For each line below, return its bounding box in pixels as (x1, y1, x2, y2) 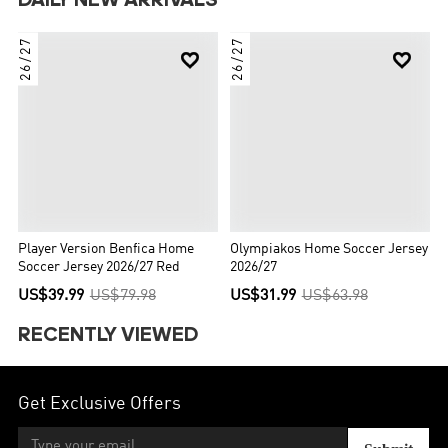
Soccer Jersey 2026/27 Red (18, 260, 181, 274)
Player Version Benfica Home (18, 242, 195, 256)
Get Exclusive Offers (18, 394, 182, 413)
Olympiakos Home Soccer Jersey (230, 242, 428, 256)
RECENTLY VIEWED (18, 325, 199, 346)
